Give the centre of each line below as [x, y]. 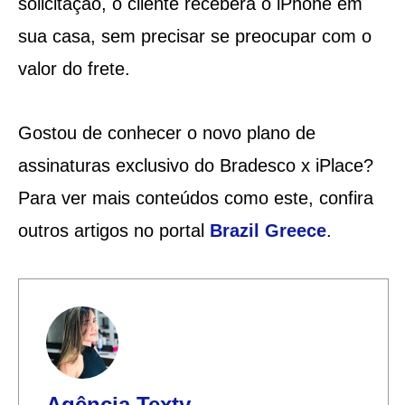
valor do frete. [74, 68]
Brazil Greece [268, 230]
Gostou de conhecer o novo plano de [166, 132]
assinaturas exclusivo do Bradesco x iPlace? [195, 165]
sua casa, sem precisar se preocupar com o [194, 36]
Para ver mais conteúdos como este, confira [195, 198]
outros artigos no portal [113, 230]
